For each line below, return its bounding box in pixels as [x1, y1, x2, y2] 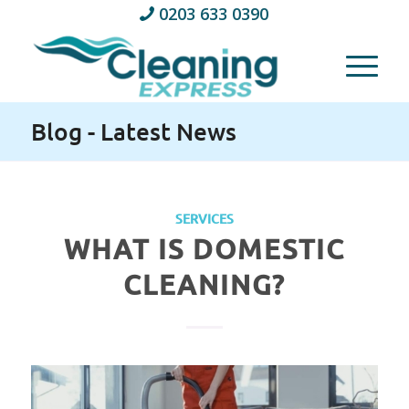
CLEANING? [122, 267, 286, 301]
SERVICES [174, 210, 234, 227]
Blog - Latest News [30, 116, 236, 146]
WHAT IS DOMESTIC [63, 231, 345, 266]
